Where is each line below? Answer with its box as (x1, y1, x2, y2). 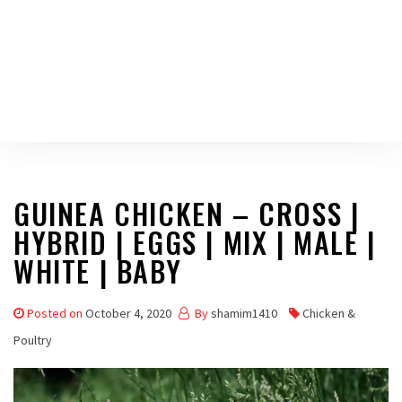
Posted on (27, 305, 85, 321)
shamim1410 (211, 305, 277, 321)
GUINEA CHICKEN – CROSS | (13, 192, 360, 234)
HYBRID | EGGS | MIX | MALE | (13, 221, 376, 263)
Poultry (13, 332, 52, 348)
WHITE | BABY (13, 249, 182, 292)
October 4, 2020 (85, 305, 171, 321)
